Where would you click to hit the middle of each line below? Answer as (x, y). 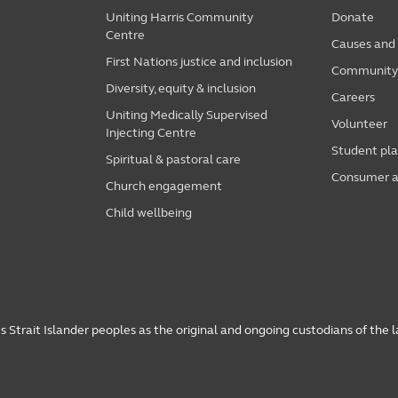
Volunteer (360, 124)
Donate (353, 18)
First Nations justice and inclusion (199, 62)
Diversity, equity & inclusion (181, 89)
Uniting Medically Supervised (187, 115)
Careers (354, 98)
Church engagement (164, 187)
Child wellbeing (149, 213)
